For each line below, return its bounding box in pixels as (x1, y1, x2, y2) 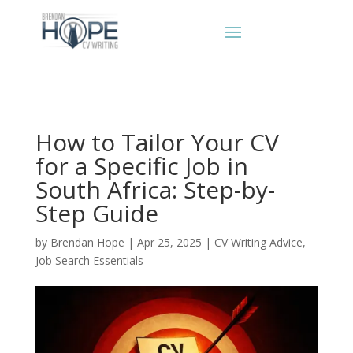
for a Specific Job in (35, 150, 248, 183)
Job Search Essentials (35, 253, 143, 269)
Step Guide (35, 197, 158, 230)
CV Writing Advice (214, 235, 303, 251)
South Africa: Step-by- (35, 173, 275, 206)
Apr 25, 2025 (136, 235, 202, 251)
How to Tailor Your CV (35, 126, 279, 159)
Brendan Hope (50, 235, 124, 251)
